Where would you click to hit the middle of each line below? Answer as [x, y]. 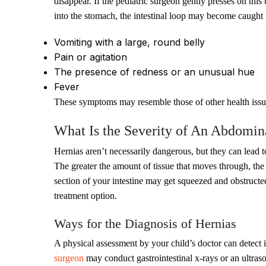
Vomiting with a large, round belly [129, 42]
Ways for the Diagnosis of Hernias [145, 224]
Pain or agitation [91, 57]
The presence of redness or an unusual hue [154, 72]
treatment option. [85, 196]
